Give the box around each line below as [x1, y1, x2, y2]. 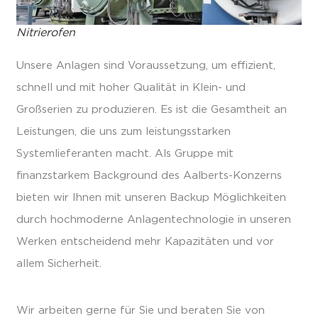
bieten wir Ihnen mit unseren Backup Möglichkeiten [16, 192, 286, 204]
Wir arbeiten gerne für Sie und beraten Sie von [16, 305, 265, 316]
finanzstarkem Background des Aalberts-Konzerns [16, 170, 282, 182]
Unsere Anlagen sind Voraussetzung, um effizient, [16, 60, 275, 72]
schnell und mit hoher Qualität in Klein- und [16, 82, 246, 94]
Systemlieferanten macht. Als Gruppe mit [16, 148, 234, 160]
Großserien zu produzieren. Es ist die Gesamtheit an [16, 104, 287, 116]
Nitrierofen [16, 27, 75, 39]
